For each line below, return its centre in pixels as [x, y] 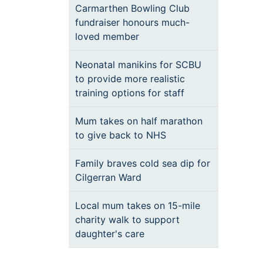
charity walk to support [127, 220]
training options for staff [130, 93]
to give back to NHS [121, 135]
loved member [107, 36]
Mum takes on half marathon [139, 121]
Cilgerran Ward [108, 177]
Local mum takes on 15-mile [138, 205]
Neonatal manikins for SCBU [138, 65]
